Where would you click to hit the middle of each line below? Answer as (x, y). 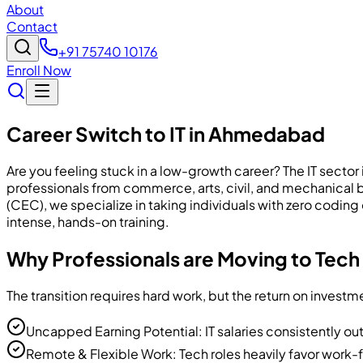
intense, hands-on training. (88, 221)
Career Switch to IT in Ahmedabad (166, 133)
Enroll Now (39, 70)
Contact (32, 26)
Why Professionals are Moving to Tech (183, 258)
